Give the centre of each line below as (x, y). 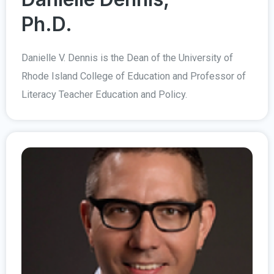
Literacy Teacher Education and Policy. (106, 94)
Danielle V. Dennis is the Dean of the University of (127, 57)
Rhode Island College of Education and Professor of (134, 76)
